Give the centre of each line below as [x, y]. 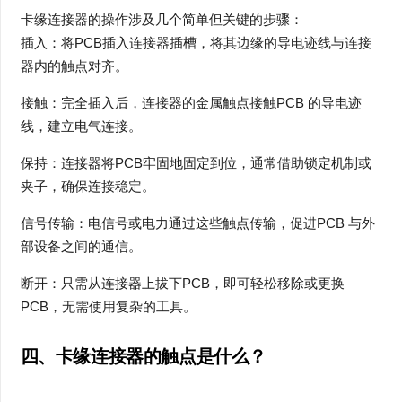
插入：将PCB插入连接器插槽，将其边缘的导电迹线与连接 [196, 43]
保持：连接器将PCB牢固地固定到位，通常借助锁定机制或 [196, 163]
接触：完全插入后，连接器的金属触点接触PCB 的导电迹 [191, 103]
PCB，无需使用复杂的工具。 [108, 306]
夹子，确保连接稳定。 [87, 186]
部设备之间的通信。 [81, 246]
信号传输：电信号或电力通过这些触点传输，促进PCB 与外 [197, 223]
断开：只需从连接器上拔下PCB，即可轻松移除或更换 [182, 283]
